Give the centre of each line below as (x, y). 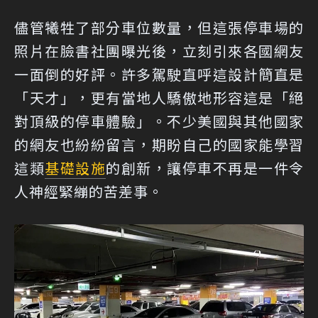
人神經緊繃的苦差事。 (89, 192)
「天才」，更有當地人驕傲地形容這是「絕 (159, 98)
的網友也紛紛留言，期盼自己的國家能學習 (159, 145)
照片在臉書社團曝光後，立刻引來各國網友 (159, 51)
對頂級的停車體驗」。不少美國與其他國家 (159, 121)
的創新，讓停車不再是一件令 (205, 168)
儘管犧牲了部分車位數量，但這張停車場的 (159, 28)
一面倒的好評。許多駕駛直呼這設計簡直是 (159, 75)
